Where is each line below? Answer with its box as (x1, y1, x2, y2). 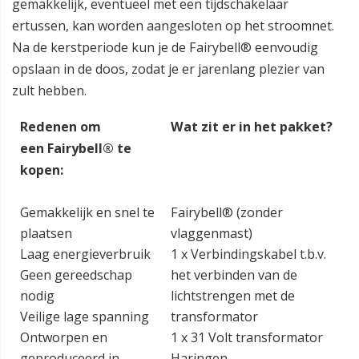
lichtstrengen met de (171, 287, 295, 305)
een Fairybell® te (20, 139, 131, 157)
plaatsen (20, 224, 72, 242)
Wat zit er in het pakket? (171, 118, 333, 135)
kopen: (20, 161, 63, 179)
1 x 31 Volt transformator (171, 329, 323, 346)
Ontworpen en (20, 329, 107, 346)
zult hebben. (12, 82, 87, 99)
